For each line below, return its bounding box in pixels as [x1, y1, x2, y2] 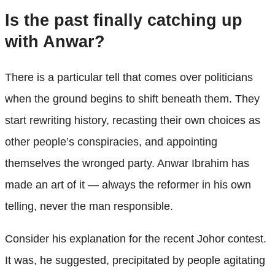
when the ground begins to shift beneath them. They [5, 92, 260, 105]
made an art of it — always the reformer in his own [5, 178, 251, 191]
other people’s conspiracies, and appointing [5, 135, 217, 148]
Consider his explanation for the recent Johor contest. [5, 232, 266, 245]
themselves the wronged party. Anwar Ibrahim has [5, 157, 249, 169]
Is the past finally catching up [5, 11, 242, 30]
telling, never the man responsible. [5, 199, 173, 212]
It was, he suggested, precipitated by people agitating [5, 254, 265, 266]
